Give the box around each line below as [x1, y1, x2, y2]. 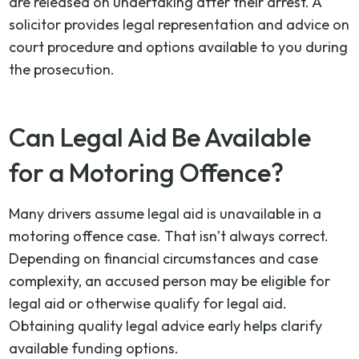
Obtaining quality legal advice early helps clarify [9, 316, 323, 335]
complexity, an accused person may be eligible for [9, 271, 331, 290]
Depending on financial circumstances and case [9, 248, 319, 268]
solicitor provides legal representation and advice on [9, 14, 350, 34]
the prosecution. [9, 59, 115, 79]
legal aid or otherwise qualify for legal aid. [9, 293, 288, 313]
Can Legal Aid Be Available [9, 120, 312, 153]
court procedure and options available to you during [9, 37, 349, 56]
